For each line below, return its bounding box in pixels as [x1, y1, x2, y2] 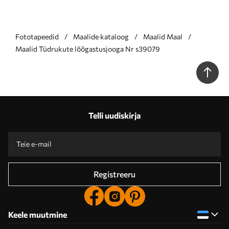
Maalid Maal [143, 32, 182, 41]
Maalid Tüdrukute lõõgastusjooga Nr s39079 [15, 44, 160, 53]
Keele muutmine [8, 210, 67, 219]
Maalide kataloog [73, 32, 129, 41]
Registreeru [94, 169, 135, 179]
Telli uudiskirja [88, 110, 141, 120]
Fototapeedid [15, 32, 59, 41]
